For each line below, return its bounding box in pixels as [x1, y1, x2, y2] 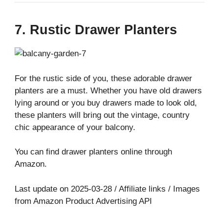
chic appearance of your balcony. [15, 122, 135, 132]
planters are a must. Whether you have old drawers [15, 86, 202, 95]
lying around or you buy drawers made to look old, [15, 98, 197, 108]
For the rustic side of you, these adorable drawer [15, 73, 192, 83]
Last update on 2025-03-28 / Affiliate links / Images [15, 184, 200, 194]
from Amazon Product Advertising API [15, 196, 152, 206]
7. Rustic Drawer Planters [15, 22, 177, 38]
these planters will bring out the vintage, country [15, 110, 190, 120]
